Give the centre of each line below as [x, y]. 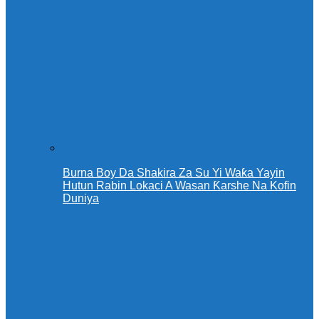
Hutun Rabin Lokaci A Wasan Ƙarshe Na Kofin [179, 186]
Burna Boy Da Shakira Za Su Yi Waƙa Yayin [174, 173]
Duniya [81, 199]
